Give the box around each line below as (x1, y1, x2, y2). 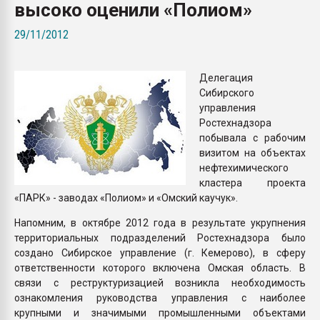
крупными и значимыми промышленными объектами (14, 306, 306, 319)
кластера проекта (199, 176, 306, 189)
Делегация (199, 71, 253, 84)
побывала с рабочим (199, 131, 306, 144)
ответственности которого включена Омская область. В (14, 261, 306, 274)
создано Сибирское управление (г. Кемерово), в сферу (14, 246, 306, 259)
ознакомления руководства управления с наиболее (14, 291, 306, 304)
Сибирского (199, 86, 254, 99)
